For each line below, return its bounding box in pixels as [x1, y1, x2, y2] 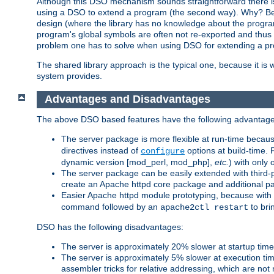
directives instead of [61, 145, 141, 155]
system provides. [37, 71, 102, 81]
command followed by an [61, 201, 160, 212]
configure [141, 146, 185, 156]
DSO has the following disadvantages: [37, 221, 183, 232]
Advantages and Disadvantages [44, 93, 210, 106]
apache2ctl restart [160, 202, 248, 212]
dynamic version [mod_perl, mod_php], [61, 157, 215, 167]
